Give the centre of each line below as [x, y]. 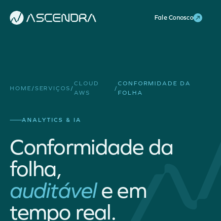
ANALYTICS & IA [52, 120]
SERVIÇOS [53, 88]
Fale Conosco [174, 18]
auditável [54, 191]
